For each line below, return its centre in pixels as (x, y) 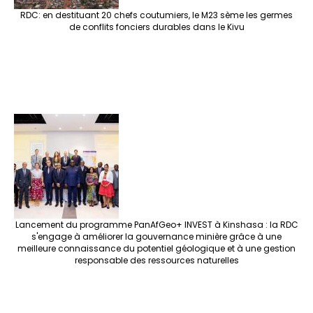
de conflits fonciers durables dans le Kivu (156, 27)
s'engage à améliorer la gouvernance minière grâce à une (156, 237)
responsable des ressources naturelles (156, 261)
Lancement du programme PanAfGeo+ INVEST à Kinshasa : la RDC (156, 225)
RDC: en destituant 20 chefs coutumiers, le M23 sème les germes (156, 15)
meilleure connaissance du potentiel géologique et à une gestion (156, 249)
